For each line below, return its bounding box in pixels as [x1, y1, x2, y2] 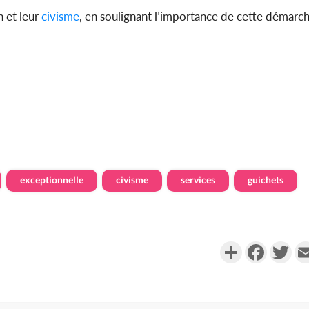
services [181, 174, 215, 186]
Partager [242, 240, 283, 254]
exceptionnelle [20, 174, 83, 186]
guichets [248, 174, 283, 186]
